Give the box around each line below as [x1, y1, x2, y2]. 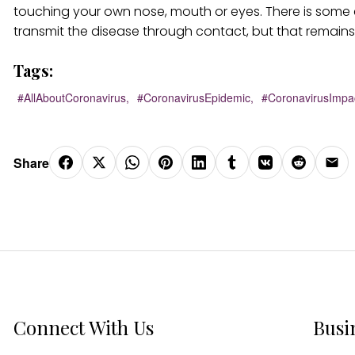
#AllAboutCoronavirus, [17, 90, 129, 105]
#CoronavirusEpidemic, [137, 90, 254, 105]
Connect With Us [13, 315, 154, 340]
